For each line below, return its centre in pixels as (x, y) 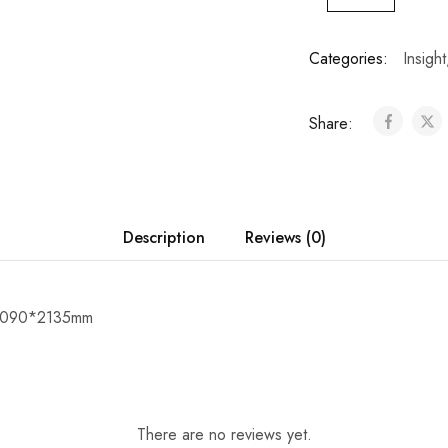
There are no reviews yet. (224, 434)
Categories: (348, 58)
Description (163, 237)
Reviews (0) (285, 237)
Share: (333, 123)
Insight (424, 58)
